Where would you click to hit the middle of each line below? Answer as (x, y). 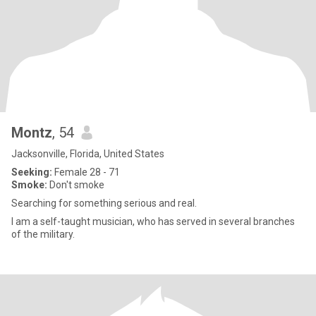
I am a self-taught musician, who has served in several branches (153, 221)
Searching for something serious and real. (104, 203)
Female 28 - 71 (86, 172)
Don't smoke (76, 185)
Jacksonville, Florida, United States (88, 154)
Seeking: (32, 172)
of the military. (43, 234)
